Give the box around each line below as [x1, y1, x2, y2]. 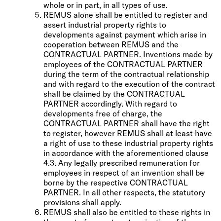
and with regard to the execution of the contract [43, 78, 215, 89]
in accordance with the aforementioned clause [43, 147, 209, 158]
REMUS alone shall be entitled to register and [43, 9, 207, 20]
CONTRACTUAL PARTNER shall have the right [43, 118, 210, 128]
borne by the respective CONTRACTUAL [43, 177, 188, 187]
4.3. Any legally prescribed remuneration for [43, 157, 200, 168]
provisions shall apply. [43, 197, 121, 207]
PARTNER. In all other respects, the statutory [43, 187, 205, 197]
